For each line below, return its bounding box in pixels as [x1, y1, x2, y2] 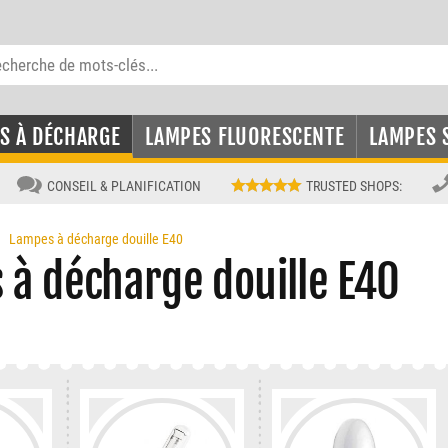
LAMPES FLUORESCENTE [145, 123, 345, 150]
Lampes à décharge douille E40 [9, 231, 183, 247]
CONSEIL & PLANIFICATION [47, 178, 202, 194]
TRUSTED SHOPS [305, 178, 399, 194]
